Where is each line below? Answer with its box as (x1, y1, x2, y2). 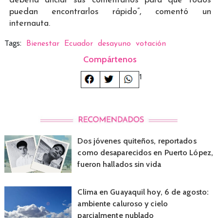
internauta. (9, 18, 50, 28)
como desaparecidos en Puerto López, (77, 147, 213, 157)
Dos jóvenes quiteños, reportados (77, 136, 197, 145)
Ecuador (64, 39, 93, 48)
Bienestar (26, 39, 59, 48)
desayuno (97, 39, 131, 48)
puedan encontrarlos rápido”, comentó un (9, 7, 211, 17)
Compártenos (83, 54, 137, 65)
